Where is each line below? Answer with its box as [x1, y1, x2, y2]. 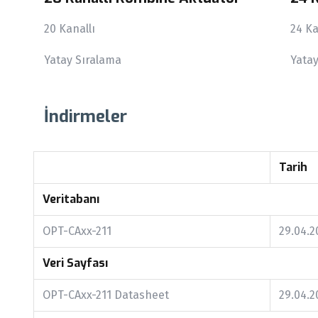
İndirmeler [44, 104, 127, 128]
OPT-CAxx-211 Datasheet [43, 287, 169, 302]
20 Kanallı [44, 21, 98, 35]
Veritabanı [43, 191, 99, 207]
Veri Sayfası [43, 255, 108, 270]
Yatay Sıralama [44, 53, 121, 67]
